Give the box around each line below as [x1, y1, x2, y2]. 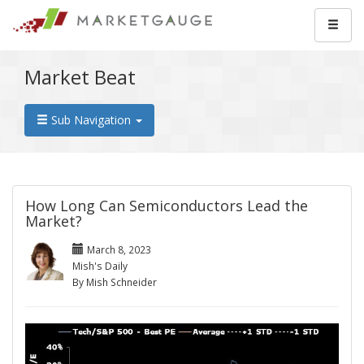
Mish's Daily [72, 259, 128, 272]
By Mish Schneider [72, 275, 157, 288]
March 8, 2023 [87, 243, 151, 256]
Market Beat [24, 63, 136, 90]
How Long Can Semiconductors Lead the [25, 196, 308, 215]
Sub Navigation [48, 112, 134, 128]
